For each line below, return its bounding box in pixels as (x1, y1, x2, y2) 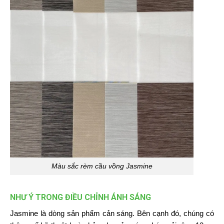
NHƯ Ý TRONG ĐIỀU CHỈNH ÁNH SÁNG (9, 192, 151, 202)
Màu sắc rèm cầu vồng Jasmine (51, 161, 152, 170)
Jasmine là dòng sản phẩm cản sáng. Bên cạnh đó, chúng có (9, 208, 214, 217)
